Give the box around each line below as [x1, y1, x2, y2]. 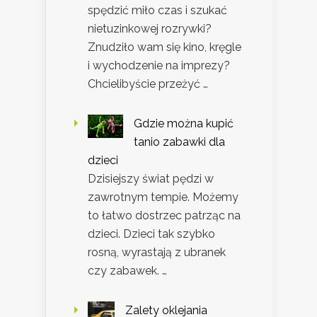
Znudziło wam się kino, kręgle [88, 40, 241, 54]
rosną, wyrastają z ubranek [88, 245, 226, 259]
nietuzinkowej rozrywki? [88, 21, 212, 35]
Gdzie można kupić [134, 116, 234, 130]
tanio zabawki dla [134, 134, 225, 149]
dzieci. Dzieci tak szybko [88, 226, 215, 241]
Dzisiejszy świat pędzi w [88, 171, 214, 185]
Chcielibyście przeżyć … [88, 76, 208, 91]
